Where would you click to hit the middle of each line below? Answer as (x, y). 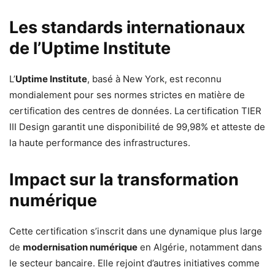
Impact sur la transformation (124, 180)
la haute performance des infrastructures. (100, 143)
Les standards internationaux (127, 27)
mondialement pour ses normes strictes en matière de (127, 95)
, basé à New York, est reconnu (154, 79)
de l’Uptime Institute (90, 48)
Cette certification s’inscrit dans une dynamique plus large (136, 231)
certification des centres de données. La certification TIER (135, 111)
